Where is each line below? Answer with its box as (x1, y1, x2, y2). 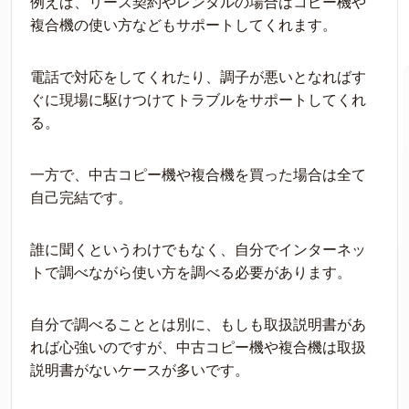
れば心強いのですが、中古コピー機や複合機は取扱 (30, 340, 366, 355)
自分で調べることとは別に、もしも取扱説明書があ (30, 317, 366, 332)
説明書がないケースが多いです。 (30, 362, 249, 378)
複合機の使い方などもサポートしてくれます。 (30, 17, 337, 33)
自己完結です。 (30, 190, 132, 205)
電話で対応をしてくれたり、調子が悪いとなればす (30, 69, 366, 85)
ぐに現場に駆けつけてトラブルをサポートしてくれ (30, 92, 366, 108)
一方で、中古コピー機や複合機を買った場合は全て (30, 167, 366, 183)
